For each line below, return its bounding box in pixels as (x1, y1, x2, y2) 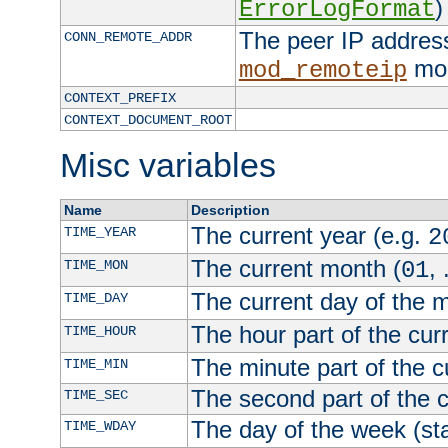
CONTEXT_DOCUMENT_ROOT (63, 112, 232, 129)
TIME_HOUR (63, 323, 136, 340)
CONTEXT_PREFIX (63, 90, 176, 107)
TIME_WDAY (63, 418, 136, 435)
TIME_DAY (63, 290, 128, 307)
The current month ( (190, 255, 401, 283)
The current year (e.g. (190, 222, 428, 250)
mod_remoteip (238, 57, 407, 85)
